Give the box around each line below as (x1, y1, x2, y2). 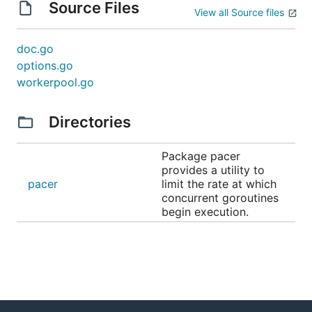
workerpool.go (17, 75, 94, 89)
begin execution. (162, 205, 249, 219)
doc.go (17, 42, 54, 56)
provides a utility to (162, 163, 265, 177)
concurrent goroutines (162, 191, 279, 205)
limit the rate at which (162, 177, 276, 191)
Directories (45, 113, 134, 131)
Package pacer (162, 149, 240, 163)
